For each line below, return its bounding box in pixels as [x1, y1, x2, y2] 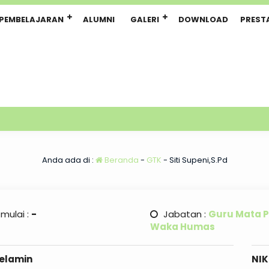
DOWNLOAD [178, 14, 228, 25]
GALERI [130, 14, 159, 25]
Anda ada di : [41, 154, 95, 166]
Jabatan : [160, 208, 208, 220]
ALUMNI [83, 14, 115, 25]
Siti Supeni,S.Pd [169, 154, 228, 166]
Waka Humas [150, 220, 215, 233]
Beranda [102, 154, 139, 166]
